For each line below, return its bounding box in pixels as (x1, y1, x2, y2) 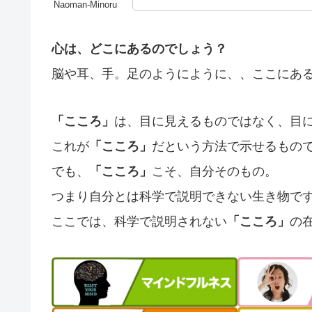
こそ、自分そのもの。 (152, 164, 277, 179)
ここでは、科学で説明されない (52, 214, 227, 229)
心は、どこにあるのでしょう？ (52, 41, 227, 56)
